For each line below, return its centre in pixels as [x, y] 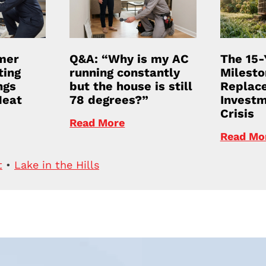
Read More [97, 122]
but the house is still [131, 86]
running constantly [125, 72]
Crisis [237, 113]
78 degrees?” [109, 99]
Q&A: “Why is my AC [129, 58]
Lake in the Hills [57, 165]
